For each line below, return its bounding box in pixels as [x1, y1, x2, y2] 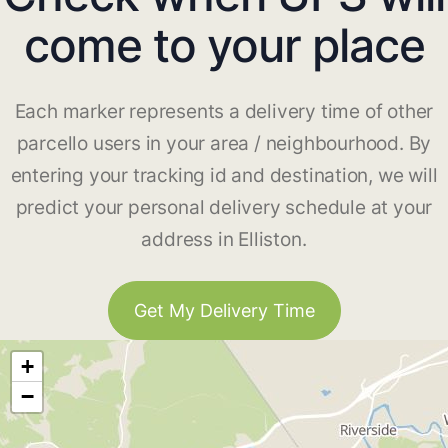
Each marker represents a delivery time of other [14, 100, 434, 124]
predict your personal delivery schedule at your [15, 196, 433, 220]
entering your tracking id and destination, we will [10, 164, 438, 188]
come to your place [23, 17, 425, 74]
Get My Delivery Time [133, 300, 315, 322]
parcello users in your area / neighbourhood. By [16, 132, 432, 156]
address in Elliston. [141, 228, 307, 252]
